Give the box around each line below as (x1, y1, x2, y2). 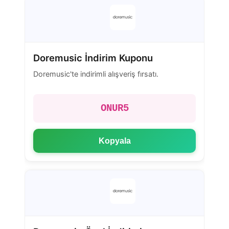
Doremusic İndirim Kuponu (33, 52, 153, 63)
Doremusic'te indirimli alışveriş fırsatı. (33, 70, 158, 79)
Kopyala (98, 136, 131, 145)
